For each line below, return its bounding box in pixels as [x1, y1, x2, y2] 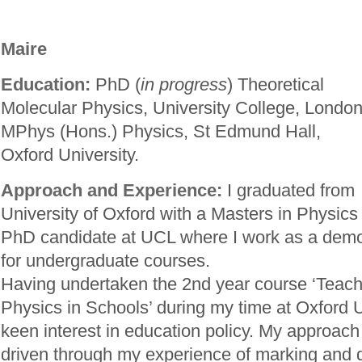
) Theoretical [227, 74, 324, 95]
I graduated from [227, 180, 355, 200]
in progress [141, 74, 227, 95]
